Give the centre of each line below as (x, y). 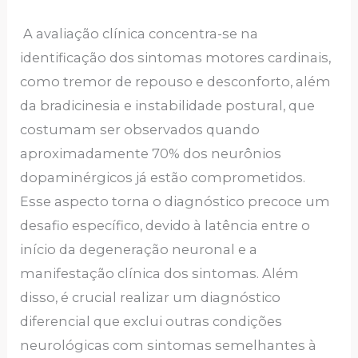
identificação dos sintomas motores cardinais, (176, 58)
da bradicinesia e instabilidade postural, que (168, 106)
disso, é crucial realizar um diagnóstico (151, 298)
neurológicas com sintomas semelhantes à (169, 346)
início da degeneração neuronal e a (139, 250)
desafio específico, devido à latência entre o (165, 226)
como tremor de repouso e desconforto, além (176, 82)
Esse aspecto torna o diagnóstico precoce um (175, 202)
